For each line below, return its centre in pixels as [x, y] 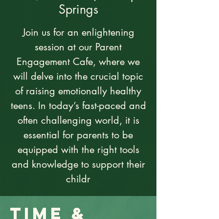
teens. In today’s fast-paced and [78, 106]
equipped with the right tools [78, 150]
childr [78, 179]
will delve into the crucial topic [78, 76]
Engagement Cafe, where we [78, 62]
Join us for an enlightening [78, 32]
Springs [78, 9]
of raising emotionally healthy [78, 91]
